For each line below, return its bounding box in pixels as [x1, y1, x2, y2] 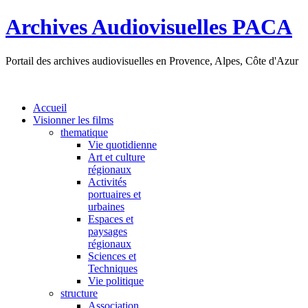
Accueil [33, 101, 67, 113]
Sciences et [88, 250, 136, 262]
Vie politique [88, 274, 144, 287]
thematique [60, 126, 108, 138]
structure [60, 287, 98, 299]
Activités [88, 175, 126, 188]
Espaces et [88, 212, 133, 225]
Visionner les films [33, 113, 113, 126]
